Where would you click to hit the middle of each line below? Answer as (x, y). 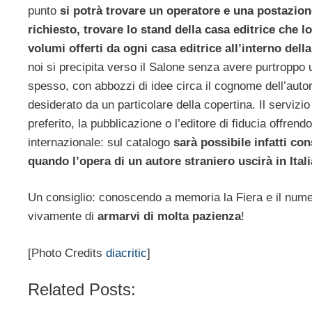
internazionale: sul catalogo (101, 142)
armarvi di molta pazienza (169, 217)
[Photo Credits (67, 253)
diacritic (126, 253)
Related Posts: (82, 290)
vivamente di (63, 217)
